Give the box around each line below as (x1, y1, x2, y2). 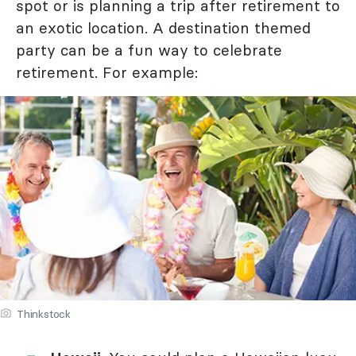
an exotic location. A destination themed (16, 17, 311, 37)
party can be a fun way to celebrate (16, 40, 282, 60)
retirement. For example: (16, 62, 198, 82)
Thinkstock (17, 307, 71, 322)
